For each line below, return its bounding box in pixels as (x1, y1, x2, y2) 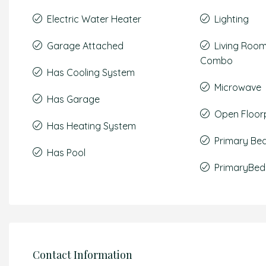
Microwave (214, 81, 262, 93)
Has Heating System (47, 120, 136, 132)
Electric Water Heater (47, 13, 141, 25)
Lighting (214, 13, 249, 25)
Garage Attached (47, 40, 123, 52)
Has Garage (47, 93, 100, 105)
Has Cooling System (47, 66, 135, 78)
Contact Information (33, 247, 132, 262)
